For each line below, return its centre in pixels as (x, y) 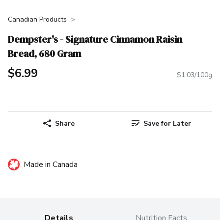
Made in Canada (51, 165)
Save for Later (167, 123)
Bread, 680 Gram (44, 53)
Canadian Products (37, 19)
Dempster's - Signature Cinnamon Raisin (95, 39)
